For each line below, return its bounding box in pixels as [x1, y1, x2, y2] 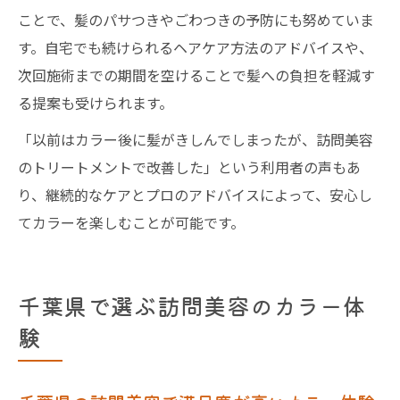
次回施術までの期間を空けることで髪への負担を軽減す [18, 64, 375, 86]
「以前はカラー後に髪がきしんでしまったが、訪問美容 [18, 129, 373, 150]
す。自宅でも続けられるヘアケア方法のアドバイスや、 [18, 37, 373, 58]
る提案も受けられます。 [18, 92, 173, 113]
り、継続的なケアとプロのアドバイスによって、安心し [18, 184, 372, 205]
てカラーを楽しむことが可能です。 [18, 212, 245, 233]
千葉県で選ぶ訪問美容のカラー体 [18, 289, 366, 321]
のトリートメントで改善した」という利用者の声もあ [18, 156, 361, 178]
